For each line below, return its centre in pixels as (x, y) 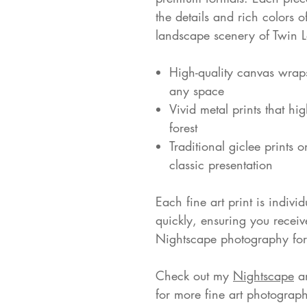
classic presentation (221, 164)
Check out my (194, 275)
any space (197, 90)
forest (183, 127)
